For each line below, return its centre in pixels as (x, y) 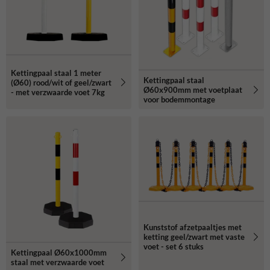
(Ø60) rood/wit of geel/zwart (61, 82)
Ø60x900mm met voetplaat (193, 90)
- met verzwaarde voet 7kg (58, 92)
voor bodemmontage (179, 100)
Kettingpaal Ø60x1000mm (59, 253)
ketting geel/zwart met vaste (194, 237)
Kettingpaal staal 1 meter (56, 73)
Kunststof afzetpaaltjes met (193, 228)
